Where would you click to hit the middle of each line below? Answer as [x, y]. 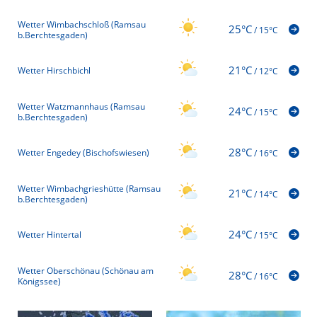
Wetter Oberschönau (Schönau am [86, 270]
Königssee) [39, 281]
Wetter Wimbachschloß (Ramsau [82, 24]
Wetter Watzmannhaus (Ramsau [81, 106]
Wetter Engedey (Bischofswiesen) [83, 153]
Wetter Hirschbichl [54, 71]
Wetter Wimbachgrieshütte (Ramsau [89, 188]
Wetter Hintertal [50, 235]
